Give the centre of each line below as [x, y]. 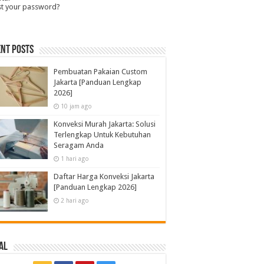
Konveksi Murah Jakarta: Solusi [105, 124]
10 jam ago [76, 106]
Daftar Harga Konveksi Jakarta [104, 176]
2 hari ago [75, 200]
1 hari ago [75, 159]
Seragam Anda [79, 145]
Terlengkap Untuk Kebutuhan [102, 135]
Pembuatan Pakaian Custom [100, 72]
